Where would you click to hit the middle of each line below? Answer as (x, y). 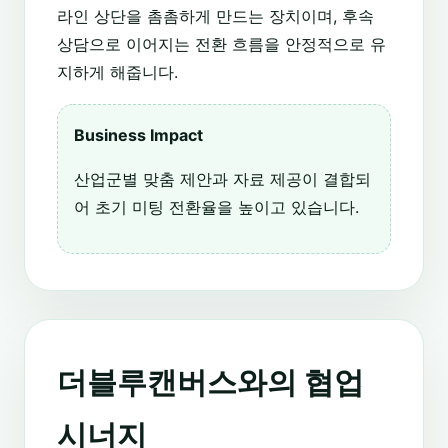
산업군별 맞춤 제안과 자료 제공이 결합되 (222, 178)
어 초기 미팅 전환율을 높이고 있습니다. (216, 206)
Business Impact (138, 134)
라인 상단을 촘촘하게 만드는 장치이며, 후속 (215, 15)
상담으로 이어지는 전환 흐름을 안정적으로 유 (221, 43)
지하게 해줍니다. (117, 71)
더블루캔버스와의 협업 (210, 381)
